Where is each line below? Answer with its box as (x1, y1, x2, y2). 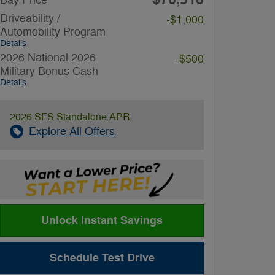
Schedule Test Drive (49, 250, 155, 265)
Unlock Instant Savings (41, 212, 163, 228)
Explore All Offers (29, 124, 115, 138)
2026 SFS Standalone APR (10, 110, 130, 123)
